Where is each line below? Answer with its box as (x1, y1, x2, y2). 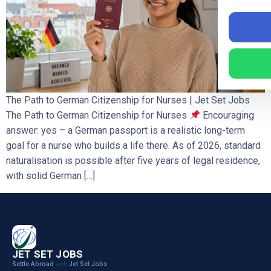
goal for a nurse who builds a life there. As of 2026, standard (6, 140, 261, 152)
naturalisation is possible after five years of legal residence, (6, 155, 260, 167)
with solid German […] (6, 170, 95, 182)
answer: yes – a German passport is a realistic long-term (6, 125, 245, 137)
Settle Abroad (12, 260, 56, 269)
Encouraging (200, 109, 255, 122)
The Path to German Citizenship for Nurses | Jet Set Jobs (6, 94, 250, 106)
